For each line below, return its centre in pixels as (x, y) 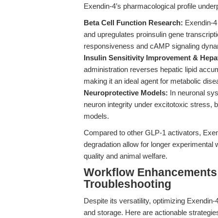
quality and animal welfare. (126, 156)
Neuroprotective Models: (126, 93)
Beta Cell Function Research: (133, 23)
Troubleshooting (127, 184)
